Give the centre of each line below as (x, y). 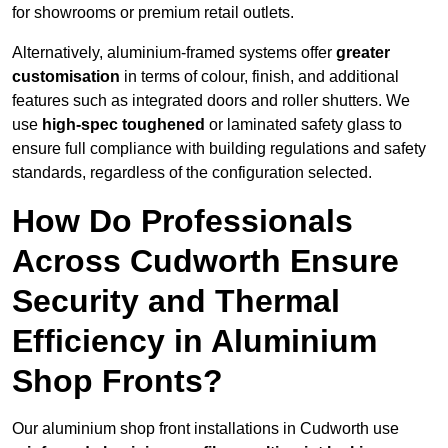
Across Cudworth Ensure (205, 261)
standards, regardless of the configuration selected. (192, 173)
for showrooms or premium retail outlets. (153, 13)
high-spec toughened (123, 125)
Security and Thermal (176, 301)
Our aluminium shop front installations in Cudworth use (205, 429)
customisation (66, 77)
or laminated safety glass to (303, 125)
